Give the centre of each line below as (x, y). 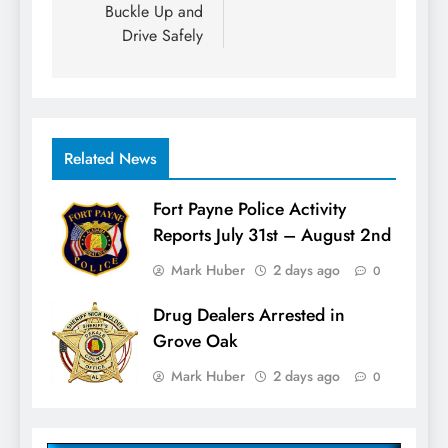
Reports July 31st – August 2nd (272, 235)
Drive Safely (162, 36)
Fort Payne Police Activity (249, 209)
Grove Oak (195, 341)
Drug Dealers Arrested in (249, 315)
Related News (110, 159)
